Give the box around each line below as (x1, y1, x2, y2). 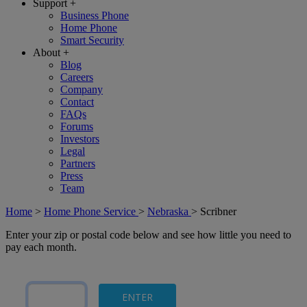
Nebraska (147, 206, 191, 217)
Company (60, 84, 103, 95)
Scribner (200, 206, 236, 217)
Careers (60, 71, 93, 83)
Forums (60, 121, 93, 132)
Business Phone (60, 10, 129, 21)
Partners (60, 158, 95, 169)
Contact (60, 96, 94, 108)
